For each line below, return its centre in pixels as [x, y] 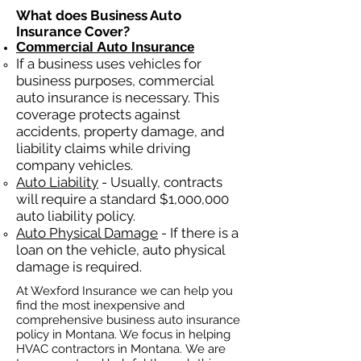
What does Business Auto [99, 15]
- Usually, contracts [160, 182]
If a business [54, 64]
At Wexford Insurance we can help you [124, 291]
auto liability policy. [76, 216]
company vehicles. [75, 165]
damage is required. [79, 267]
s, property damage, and [148, 131]
